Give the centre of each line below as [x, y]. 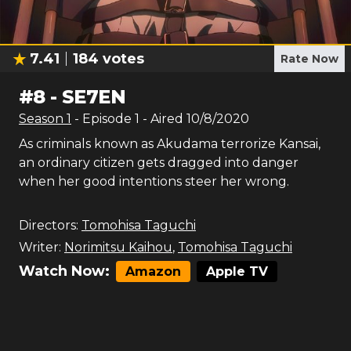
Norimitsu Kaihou [118, 247]
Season [43, 119]
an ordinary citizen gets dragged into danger [159, 163]
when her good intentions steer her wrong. [154, 181]
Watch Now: [64, 271]
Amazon [153, 271]
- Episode [105, 119]
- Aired [161, 119]
